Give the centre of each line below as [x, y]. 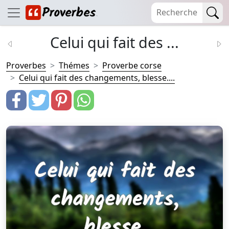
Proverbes [26, 65]
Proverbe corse [132, 65]
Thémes [74, 65]
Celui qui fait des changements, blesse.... [97, 78]
